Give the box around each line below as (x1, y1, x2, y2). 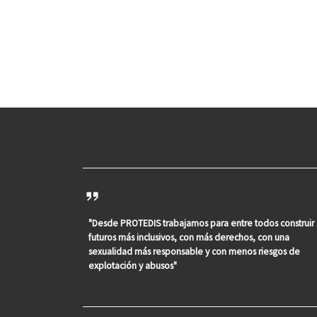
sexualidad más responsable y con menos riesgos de (88, 245, 301, 258)
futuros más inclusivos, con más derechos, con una (88, 231, 290, 243)
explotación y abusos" (88, 259, 178, 272)
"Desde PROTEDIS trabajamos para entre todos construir (88, 217, 315, 229)
